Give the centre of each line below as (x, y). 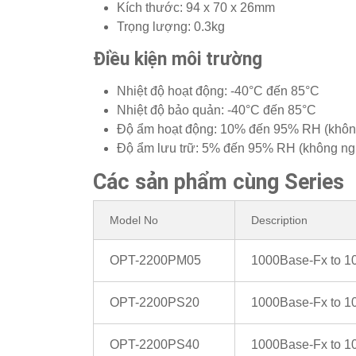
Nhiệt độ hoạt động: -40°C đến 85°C (218, 91)
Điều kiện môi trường (178, 60)
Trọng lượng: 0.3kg (171, 27)
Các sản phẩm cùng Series (219, 182)
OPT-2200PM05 (155, 261)
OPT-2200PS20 (155, 303)
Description (279, 221)
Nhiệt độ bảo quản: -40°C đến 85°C (217, 110)
